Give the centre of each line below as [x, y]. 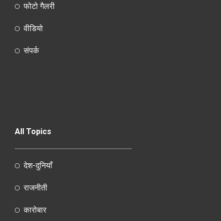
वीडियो [33, 29]
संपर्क [31, 51]
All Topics [33, 132]
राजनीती [35, 188]
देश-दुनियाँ [38, 166]
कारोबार [35, 210]
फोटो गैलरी [39, 6]
